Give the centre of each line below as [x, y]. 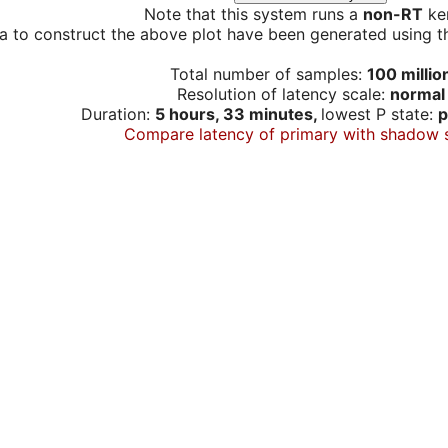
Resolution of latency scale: [283, 93]
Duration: [117, 113]
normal [417, 93]
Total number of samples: [268, 73]
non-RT [392, 13]
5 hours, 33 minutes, [237, 113]
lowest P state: [379, 113]
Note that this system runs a [253, 13]
